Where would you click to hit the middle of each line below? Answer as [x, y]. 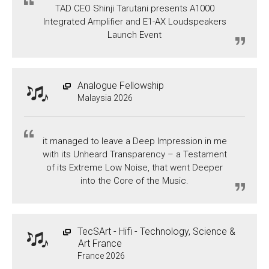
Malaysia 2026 [105, 98]
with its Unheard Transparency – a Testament [134, 154]
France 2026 [101, 255]
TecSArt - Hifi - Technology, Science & [156, 231]
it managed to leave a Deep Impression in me [134, 141]
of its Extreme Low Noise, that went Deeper [134, 167]
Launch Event [134, 35]
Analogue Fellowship [121, 85]
